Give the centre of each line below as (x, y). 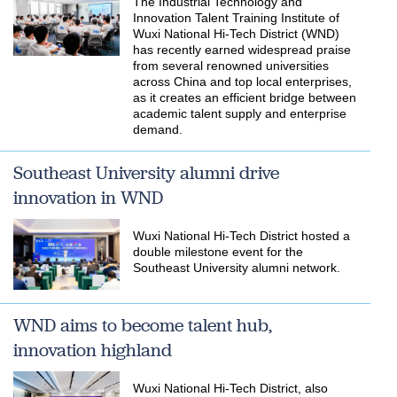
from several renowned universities (231, 66)
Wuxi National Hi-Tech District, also (230, 388)
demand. (158, 129)
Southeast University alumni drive (146, 173)
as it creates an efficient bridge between (245, 97)
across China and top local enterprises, (242, 82)
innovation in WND (88, 198)
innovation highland (93, 350)
